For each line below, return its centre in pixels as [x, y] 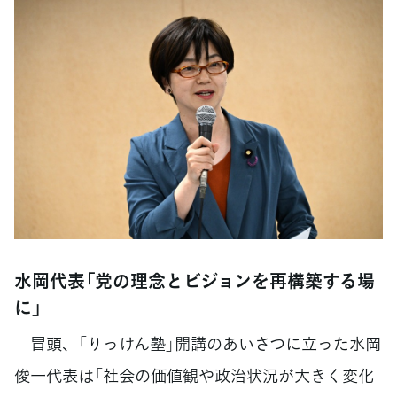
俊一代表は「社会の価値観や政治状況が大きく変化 [194, 375]
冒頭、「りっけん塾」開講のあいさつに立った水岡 [198, 343]
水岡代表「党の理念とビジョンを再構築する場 [195, 280]
